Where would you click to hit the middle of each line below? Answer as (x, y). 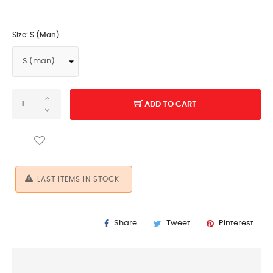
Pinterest (236, 223)
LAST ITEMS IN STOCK (78, 179)
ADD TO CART (171, 104)
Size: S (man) (36, 34)
